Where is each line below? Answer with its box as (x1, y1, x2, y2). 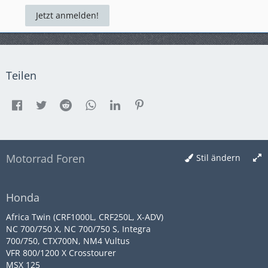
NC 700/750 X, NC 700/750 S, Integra (6, 223, 151, 234)
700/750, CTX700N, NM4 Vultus (6, 235, 130, 246)
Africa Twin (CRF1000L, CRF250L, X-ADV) (6, 211, 163, 223)
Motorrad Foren (6, 151, 85, 166)
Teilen (6, 68, 36, 83)
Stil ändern (196, 152, 240, 163)
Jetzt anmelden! (36, 10, 99, 21)
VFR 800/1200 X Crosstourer (6, 247, 116, 258)
